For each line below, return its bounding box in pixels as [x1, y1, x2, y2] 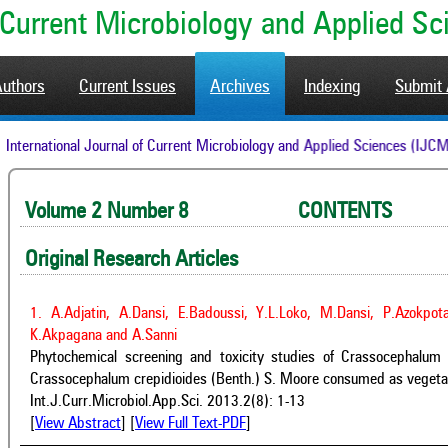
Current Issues [79, 78, 176, 96]
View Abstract [35, 415, 121, 432]
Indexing [304, 78, 361, 96]
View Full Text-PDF [135, 415, 246, 432]
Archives [210, 78, 270, 96]
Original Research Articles [25, 248, 238, 271]
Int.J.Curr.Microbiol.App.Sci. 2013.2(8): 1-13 [30, 393, 305, 410]
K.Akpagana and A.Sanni [30, 327, 177, 344]
